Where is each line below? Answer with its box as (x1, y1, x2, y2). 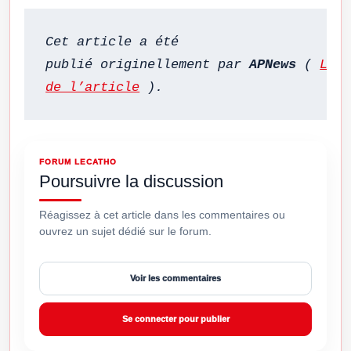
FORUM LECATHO (39, 157, 117, 166)
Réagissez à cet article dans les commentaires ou (39, 208, 285, 221)
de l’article (45, 79, 140, 95)
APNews (249, 56, 297, 72)
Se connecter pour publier (121, 314, 230, 324)
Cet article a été (45, 34, 179, 49)
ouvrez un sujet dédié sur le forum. (39, 224, 212, 237)
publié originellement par (45, 56, 250, 72)
